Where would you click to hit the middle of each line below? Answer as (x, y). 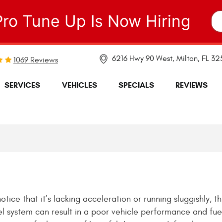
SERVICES (23, 85)
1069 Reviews (35, 60)
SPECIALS (137, 85)
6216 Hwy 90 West (142, 58)
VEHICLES (79, 85)
